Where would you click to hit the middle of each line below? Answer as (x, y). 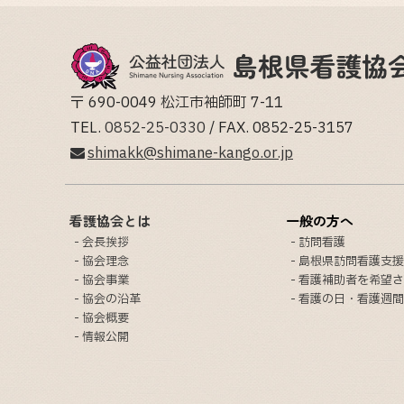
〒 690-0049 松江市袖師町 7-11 (177, 103)
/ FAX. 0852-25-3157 (280, 128)
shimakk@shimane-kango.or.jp (190, 153)
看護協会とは (110, 220)
